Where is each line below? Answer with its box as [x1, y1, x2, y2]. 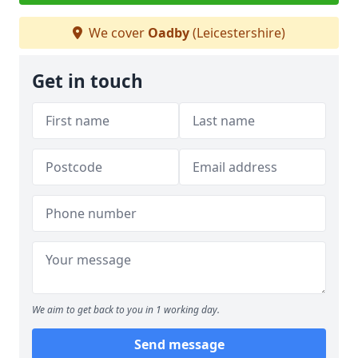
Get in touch [32, 69, 143, 93]
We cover [86, 24, 148, 42]
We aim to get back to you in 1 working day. [32, 303, 220, 316]
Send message [133, 336, 225, 353]
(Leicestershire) [189, 24, 285, 42]
